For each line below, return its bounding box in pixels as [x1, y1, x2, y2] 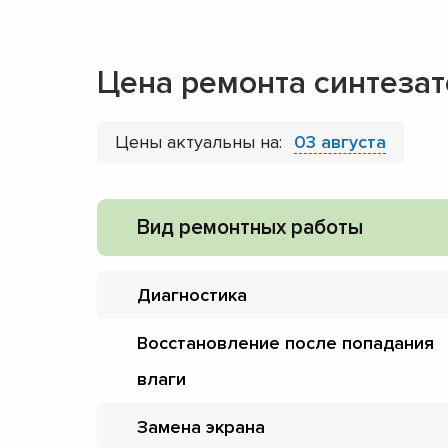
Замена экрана [137, 415, 265, 438]
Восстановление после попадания [137, 331, 434, 354]
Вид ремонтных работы [137, 214, 363, 240]
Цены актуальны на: [115, 130, 287, 153]
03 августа [294, 130, 386, 153]
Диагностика [137, 283, 247, 306]
